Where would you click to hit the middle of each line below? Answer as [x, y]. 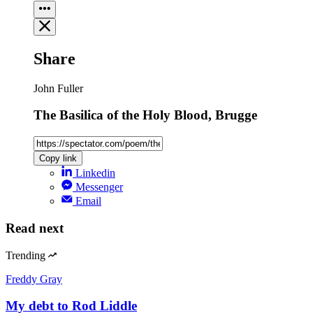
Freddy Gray [34, 279]
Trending [26, 255]
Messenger [99, 187]
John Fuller [58, 88]
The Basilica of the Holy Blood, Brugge [145, 115]
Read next [35, 228]
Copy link [58, 159]
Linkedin [95, 173]
